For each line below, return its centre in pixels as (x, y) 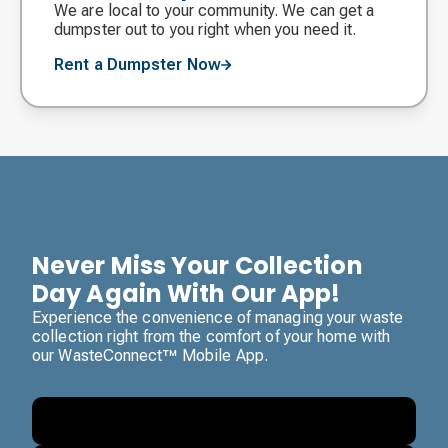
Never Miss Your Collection (197, 266)
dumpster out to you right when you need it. (205, 30)
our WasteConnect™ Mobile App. (150, 356)
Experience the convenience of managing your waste (217, 318)
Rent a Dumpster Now (137, 65)
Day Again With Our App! (186, 294)
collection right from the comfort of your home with (211, 337)
